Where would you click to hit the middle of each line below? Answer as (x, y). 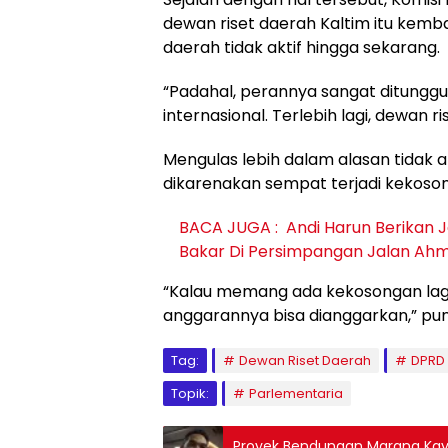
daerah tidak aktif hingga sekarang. (301, 48)
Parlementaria (296, 394)
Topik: (190, 394)
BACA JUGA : (228, 228)
